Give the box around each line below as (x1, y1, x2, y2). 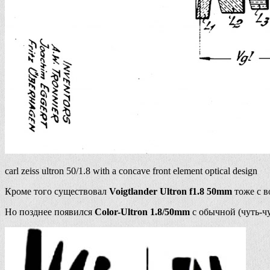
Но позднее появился (5, 207, 95, 218)
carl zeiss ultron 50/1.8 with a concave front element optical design (5, 166, 257, 177)
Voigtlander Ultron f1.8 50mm (109, 186, 232, 197)
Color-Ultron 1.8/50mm (95, 207, 190, 218)
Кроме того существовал (5, 186, 109, 197)
